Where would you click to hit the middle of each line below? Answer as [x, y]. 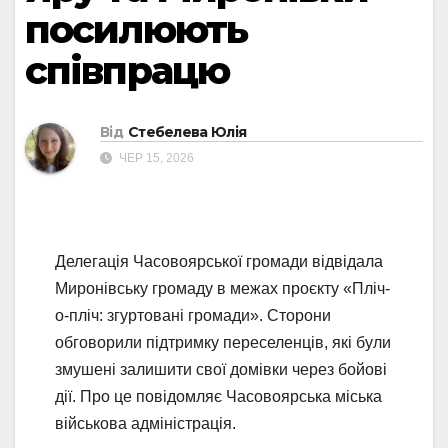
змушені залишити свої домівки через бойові [221, 370]
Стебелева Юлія [187, 132]
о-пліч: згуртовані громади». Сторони [193, 316]
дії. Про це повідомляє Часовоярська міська [218, 397]
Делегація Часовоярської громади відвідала [219, 262]
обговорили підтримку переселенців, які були [223, 343]
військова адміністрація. [145, 424]
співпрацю [127, 70]
